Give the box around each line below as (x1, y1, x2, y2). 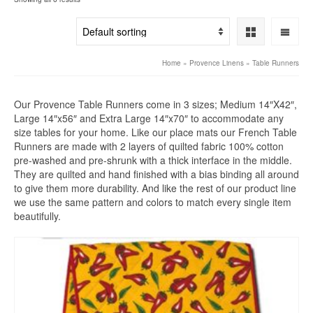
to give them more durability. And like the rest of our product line (14, 181, 296, 196)
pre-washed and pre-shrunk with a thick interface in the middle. (14, 153, 292, 168)
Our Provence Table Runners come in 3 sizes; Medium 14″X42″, (14, 97, 297, 112)
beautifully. (14, 209, 61, 224)
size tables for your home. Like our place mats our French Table (14, 125, 297, 140)
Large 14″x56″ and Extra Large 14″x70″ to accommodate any (14, 111, 284, 126)
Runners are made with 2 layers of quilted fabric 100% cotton (14, 139, 284, 154)
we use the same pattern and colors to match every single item (14, 195, 291, 210)
